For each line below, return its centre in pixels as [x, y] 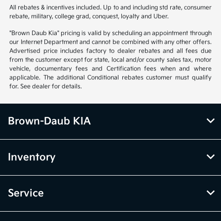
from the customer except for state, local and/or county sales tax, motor [110, 60]
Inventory [32, 158]
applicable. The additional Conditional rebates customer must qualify [110, 78]
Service [26, 194]
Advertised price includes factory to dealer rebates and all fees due [110, 51]
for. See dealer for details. [46, 87]
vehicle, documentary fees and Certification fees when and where [110, 69]
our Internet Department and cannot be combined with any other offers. [110, 42]
